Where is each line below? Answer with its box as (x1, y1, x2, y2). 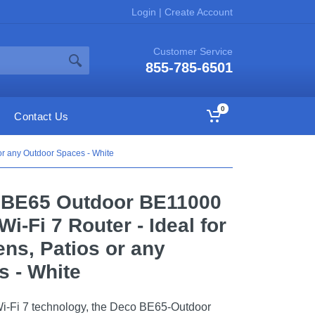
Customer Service (153, 46, 233, 57)
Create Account (162, 6, 233, 18)
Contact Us (14, 110, 69, 122)
